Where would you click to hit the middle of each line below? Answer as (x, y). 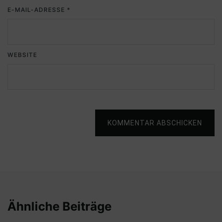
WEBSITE (22, 55)
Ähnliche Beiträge (59, 207)
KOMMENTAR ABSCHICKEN (155, 123)
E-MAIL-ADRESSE (37, 10)
